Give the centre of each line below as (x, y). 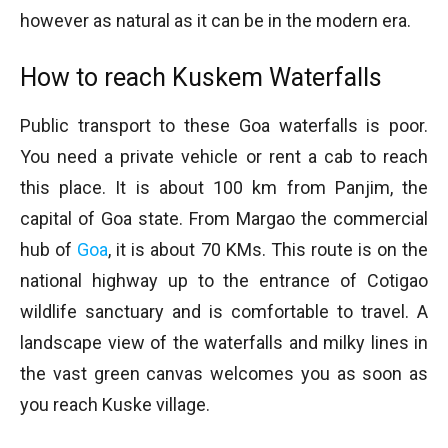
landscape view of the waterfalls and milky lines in (224, 342)
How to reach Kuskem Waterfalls (201, 77)
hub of (49, 249)
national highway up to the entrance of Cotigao (224, 280)
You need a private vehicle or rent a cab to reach (224, 156)
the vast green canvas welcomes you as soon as (224, 373)
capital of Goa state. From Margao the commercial (224, 218)
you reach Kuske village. (115, 404)
